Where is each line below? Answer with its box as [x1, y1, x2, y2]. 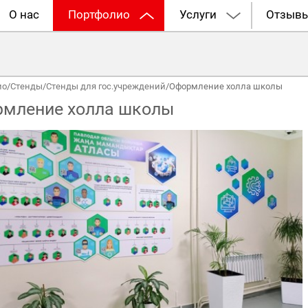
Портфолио [68, 8, 131, 21]
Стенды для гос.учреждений [45, 81, 166, 91]
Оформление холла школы [168, 81, 283, 91]
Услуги [179, 8, 217, 21]
